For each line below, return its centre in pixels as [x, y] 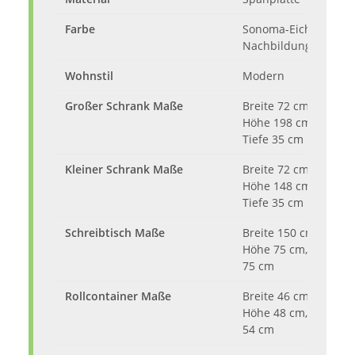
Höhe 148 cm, [278, 186]
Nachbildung [277, 46]
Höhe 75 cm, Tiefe [290, 250]
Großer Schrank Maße [124, 106]
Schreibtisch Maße [115, 233]
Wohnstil [89, 76]
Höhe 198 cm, [278, 123]
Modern [263, 76]
